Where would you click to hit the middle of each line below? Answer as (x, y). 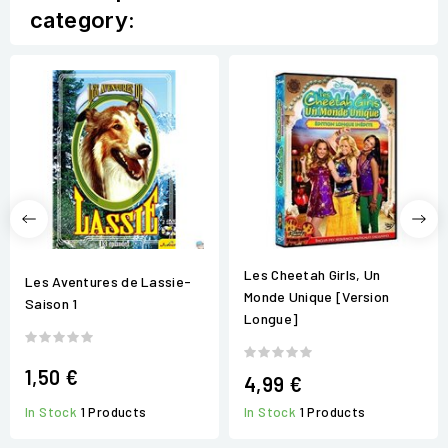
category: (83, 20)
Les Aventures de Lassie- (108, 282)
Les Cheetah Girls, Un (312, 274)
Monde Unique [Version (317, 296)
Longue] (271, 318)
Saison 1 (51, 304)
